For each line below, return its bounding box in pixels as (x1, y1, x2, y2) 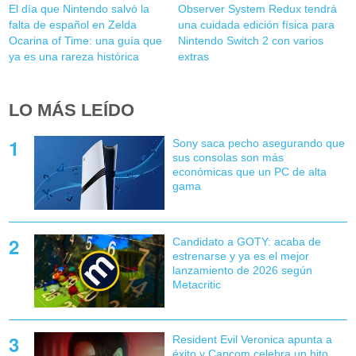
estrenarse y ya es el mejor (172, 249, 309, 262)
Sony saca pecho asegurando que (172, 137, 345, 150)
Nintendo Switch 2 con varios (177, 34, 323, 48)
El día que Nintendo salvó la (9, 2, 150, 16)
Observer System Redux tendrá (177, 2, 337, 16)
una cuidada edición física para (177, 18, 335, 32)
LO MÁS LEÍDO (9, 100, 135, 121)
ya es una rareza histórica (9, 50, 140, 64)
